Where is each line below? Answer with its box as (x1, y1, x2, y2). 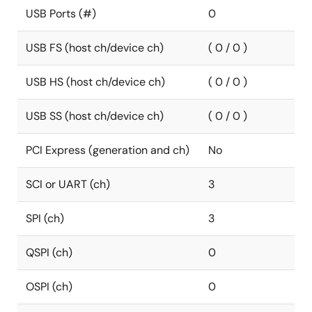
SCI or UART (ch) (26, 177, 110, 192)
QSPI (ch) (26, 245, 72, 260)
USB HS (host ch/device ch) (26, 75, 165, 89)
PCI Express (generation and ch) (26, 143, 189, 157)
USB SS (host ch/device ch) (26, 109, 164, 123)
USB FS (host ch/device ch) (26, 40, 164, 55)
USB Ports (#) (26, 6, 96, 21)
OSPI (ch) (26, 279, 72, 294)
